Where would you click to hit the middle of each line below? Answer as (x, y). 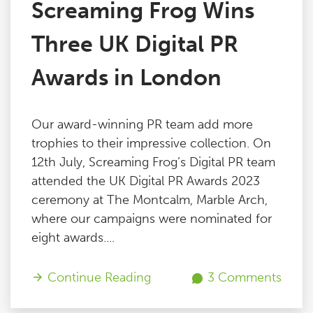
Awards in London (126, 78)
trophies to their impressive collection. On (151, 143)
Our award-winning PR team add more (142, 124)
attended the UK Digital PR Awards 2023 (146, 181)
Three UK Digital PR (135, 44)
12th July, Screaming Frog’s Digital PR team (153, 162)
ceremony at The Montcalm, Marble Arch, (150, 200)
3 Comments (243, 277)
